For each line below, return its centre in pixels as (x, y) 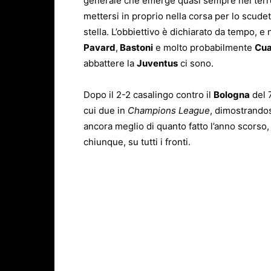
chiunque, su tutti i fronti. (137, 142)
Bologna (232, 95)
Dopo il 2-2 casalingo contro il (149, 95)
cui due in (106, 111)
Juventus (157, 64)
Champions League (169, 111)
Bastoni (135, 48)
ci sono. (196, 64)
